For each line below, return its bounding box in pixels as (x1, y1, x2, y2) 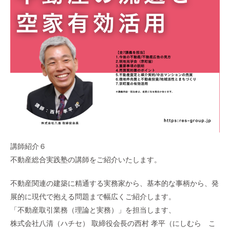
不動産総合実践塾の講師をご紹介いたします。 (10, 156, 161, 164)
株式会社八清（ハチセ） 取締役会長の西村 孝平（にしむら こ (10, 219, 216, 228)
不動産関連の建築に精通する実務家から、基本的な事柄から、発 (10, 179, 219, 188)
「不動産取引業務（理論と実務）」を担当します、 (10, 206, 176, 215)
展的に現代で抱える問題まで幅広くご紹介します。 (10, 193, 176, 201)
